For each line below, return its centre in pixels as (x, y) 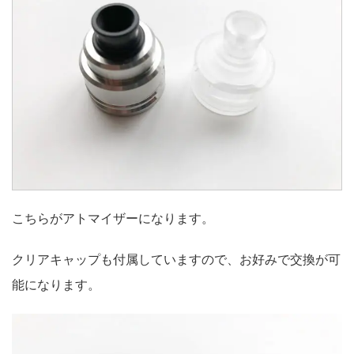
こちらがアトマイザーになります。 (113, 218)
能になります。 (56, 284)
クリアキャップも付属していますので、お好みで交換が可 (176, 259)
